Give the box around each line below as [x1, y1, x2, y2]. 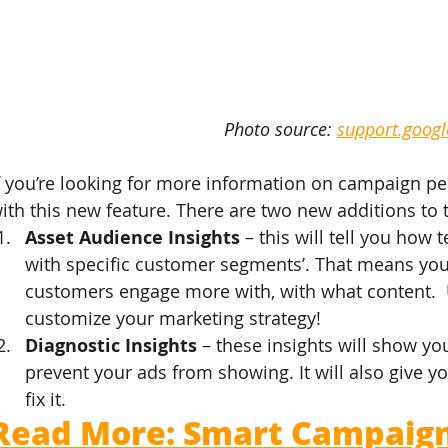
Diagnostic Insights [25, 332, 198, 358]
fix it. [25, 386, 67, 411]
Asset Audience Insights [25, 224, 241, 250]
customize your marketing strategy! [25, 305, 322, 330]
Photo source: [224, 116, 338, 141]
